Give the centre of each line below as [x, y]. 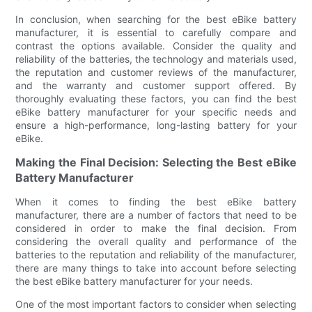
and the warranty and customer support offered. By [156, 85]
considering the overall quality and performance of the [156, 241]
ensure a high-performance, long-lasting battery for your [156, 125]
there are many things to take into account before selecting [156, 267]
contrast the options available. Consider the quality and [156, 45]
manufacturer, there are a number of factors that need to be [156, 214]
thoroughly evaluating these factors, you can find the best [156, 98]
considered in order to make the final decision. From [156, 228]
